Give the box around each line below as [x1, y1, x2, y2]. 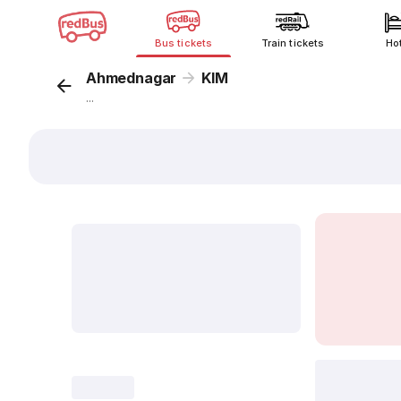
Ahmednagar [86, 69, 177, 87]
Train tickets [261, 37, 324, 49]
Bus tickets [155, 37, 212, 49]
